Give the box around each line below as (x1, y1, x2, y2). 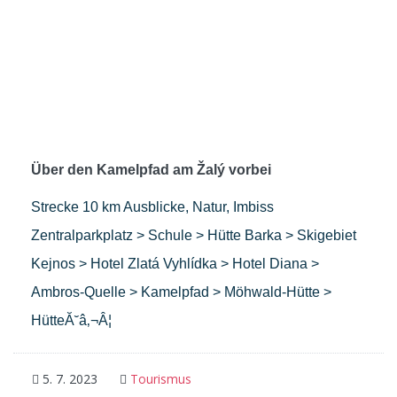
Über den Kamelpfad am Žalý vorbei (31, 162, 271, 178)
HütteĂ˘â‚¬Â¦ (31, 313, 112, 329)
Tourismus (130, 370, 191, 388)
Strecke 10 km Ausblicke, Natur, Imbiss (31, 199, 274, 215)
